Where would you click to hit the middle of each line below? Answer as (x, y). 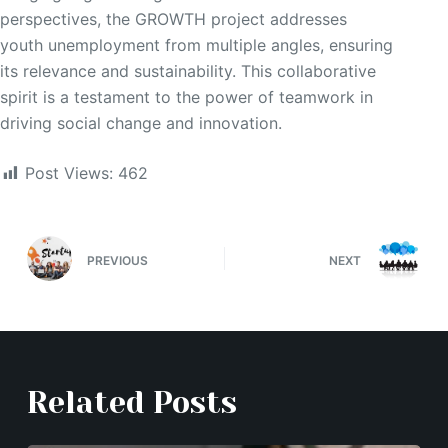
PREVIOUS (117, 260)
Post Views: (69, 173)
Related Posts (131, 403)
